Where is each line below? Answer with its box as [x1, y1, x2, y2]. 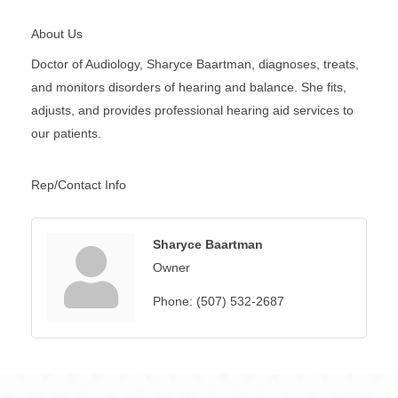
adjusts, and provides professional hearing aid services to [31, 102, 354, 117]
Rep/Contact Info [31, 177, 126, 192]
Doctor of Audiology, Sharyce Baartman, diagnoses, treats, [31, 56, 359, 71]
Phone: [153, 293, 193, 308]
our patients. [31, 125, 101, 140]
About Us [31, 26, 83, 41]
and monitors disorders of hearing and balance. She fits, [31, 79, 346, 94]
